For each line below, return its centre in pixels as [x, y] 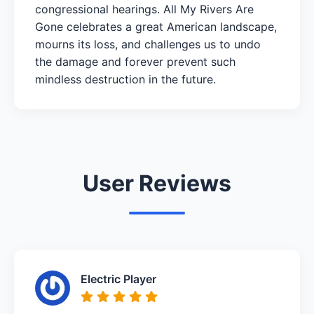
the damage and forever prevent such [135, 61]
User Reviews [157, 183]
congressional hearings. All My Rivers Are [144, 9]
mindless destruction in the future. [125, 79]
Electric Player [118, 279]
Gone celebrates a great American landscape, [156, 26]
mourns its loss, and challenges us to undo [148, 44]
